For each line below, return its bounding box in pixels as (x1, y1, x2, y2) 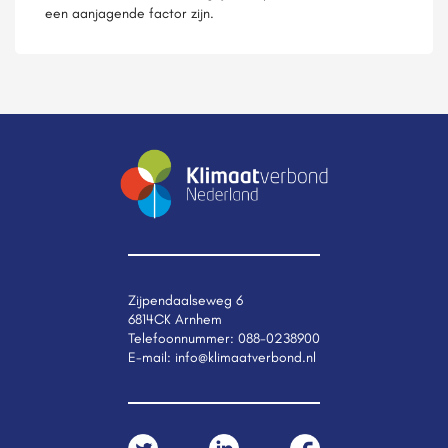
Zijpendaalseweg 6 (128, 291, 243, 309)
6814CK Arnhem (128, 310, 222, 328)
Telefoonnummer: (128, 329, 238, 347)
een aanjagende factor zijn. (45, 4, 214, 22)
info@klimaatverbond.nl (175, 348, 316, 366)
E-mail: (128, 348, 175, 366)
